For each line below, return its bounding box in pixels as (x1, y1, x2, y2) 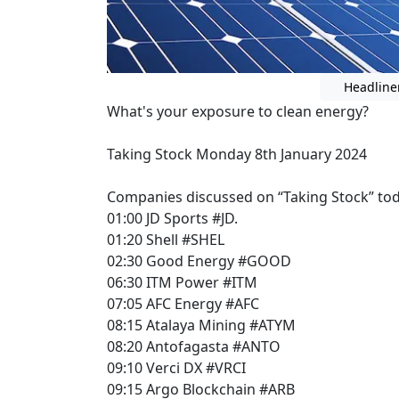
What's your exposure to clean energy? (107, 101, 369, 121)
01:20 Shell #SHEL (107, 229, 224, 249)
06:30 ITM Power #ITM (107, 272, 261, 292)
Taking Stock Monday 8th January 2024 (107, 143, 367, 164)
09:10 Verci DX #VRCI (107, 357, 249, 378)
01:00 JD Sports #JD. (107, 208, 241, 228)
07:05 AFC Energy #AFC (107, 293, 263, 313)
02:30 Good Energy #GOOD (107, 250, 291, 271)
